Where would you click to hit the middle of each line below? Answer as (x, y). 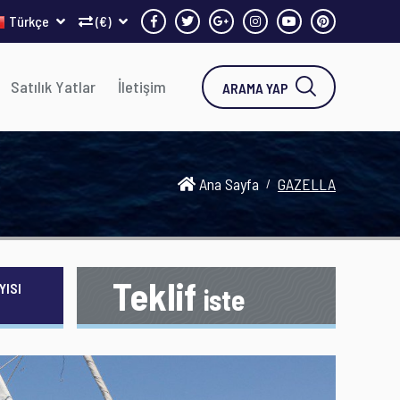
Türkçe (30, 21)
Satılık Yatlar (54, 87)
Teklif (158, 296)
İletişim (142, 87)
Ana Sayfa (227, 183)
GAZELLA (307, 183)
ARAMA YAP (255, 88)
